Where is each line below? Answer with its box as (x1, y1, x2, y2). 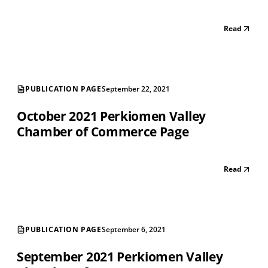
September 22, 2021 (101, 84, 170, 95)
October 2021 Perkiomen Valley (17, 108, 206, 125)
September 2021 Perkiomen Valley (17, 248, 223, 266)
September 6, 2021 (101, 224, 166, 235)
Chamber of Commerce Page (17, 123, 189, 141)
